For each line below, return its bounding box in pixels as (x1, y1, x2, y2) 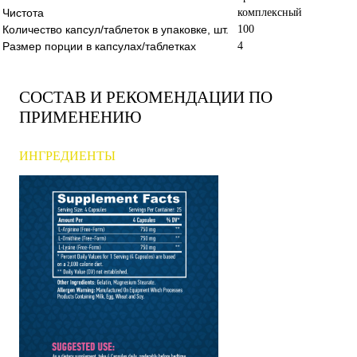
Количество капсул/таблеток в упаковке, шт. (2, 22, 229, 36)
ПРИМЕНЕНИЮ (19, 107, 142, 127)
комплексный (237, 6, 302, 18)
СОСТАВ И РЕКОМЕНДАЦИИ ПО (19, 87, 273, 107)
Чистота (2, 6, 44, 19)
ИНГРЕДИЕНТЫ (19, 148, 116, 163)
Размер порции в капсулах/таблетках (2, 39, 196, 53)
